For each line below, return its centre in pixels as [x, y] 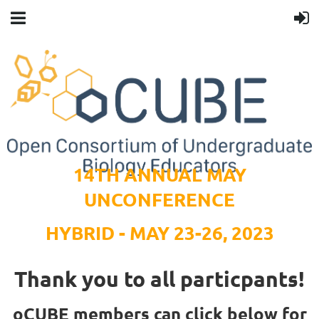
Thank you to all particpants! [159, 279]
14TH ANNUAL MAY [159, 174]
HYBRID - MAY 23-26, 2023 [159, 232]
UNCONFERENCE [159, 199]
